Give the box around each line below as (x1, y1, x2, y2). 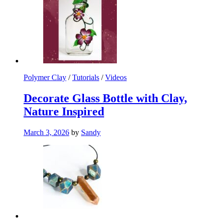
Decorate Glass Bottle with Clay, (24, 91, 187, 105)
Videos (105, 73, 127, 82)
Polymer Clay (24, 73, 66, 82)
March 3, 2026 (24, 128, 69, 137)
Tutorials (72, 73, 99, 82)
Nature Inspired (24, 105, 104, 118)
